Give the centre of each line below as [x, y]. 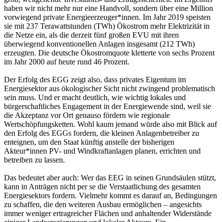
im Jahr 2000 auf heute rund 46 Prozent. [67, 62]
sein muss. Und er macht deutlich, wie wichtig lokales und [95, 98]
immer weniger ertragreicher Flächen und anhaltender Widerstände [108, 214]
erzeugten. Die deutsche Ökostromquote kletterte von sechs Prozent [109, 53]
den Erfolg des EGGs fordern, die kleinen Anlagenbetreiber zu [102, 133]
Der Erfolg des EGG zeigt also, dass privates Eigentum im [95, 80]
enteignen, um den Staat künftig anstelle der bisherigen [89, 142]
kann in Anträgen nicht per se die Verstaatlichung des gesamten [102, 187]
